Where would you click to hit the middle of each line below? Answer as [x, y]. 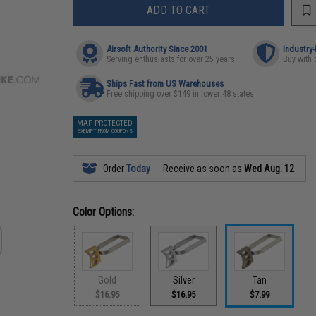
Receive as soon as [203, 169]
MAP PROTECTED [105, 123]
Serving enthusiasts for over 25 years [171, 59]
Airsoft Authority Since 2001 [157, 49]
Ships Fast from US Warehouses [165, 84]
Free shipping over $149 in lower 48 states [181, 94]
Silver [183, 280]
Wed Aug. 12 [269, 169]
